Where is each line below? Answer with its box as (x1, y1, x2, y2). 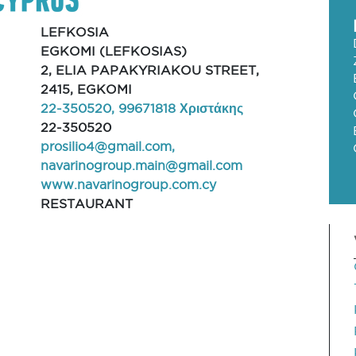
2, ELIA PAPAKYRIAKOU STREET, (40, 63, 259, 77)
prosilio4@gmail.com (40, 139, 172, 153)
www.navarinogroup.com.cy (40, 177, 216, 192)
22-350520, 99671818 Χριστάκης (40, 101, 243, 115)
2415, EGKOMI (40, 82, 132, 96)
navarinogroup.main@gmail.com (40, 158, 242, 172)
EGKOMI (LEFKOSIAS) (40, 44, 187, 58)
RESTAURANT (40, 196, 133, 211)
